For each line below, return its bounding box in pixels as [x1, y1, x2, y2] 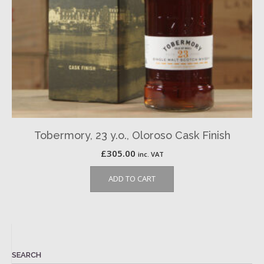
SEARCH [12, 250, 41, 259]
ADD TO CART [108, 173, 156, 184]
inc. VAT [137, 150, 164, 159]
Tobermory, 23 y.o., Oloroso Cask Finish [34, 129, 230, 141]
